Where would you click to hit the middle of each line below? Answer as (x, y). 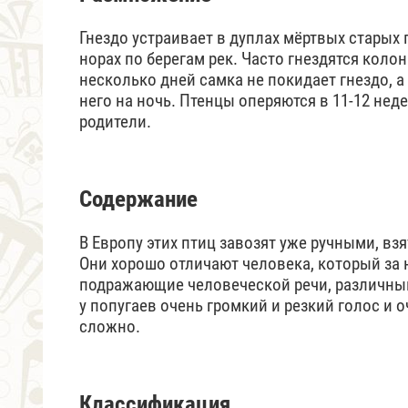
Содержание (138, 199)
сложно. (110, 326)
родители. (115, 121)
